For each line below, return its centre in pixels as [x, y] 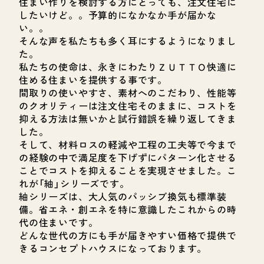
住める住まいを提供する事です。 [93, 79]
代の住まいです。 [59, 222]
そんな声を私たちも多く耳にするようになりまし [128, 40]
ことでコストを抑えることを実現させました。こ [128, 170]
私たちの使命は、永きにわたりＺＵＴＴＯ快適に [128, 66]
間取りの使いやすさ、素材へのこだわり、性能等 [128, 92]
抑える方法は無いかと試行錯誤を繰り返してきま [128, 118]
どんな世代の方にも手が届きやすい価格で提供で [128, 235]
